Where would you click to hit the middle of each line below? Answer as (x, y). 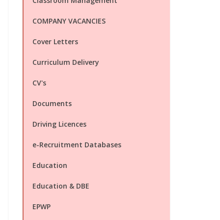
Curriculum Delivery (66, 62)
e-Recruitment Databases (77, 145)
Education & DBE (61, 186)
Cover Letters (55, 41)
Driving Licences (59, 124)
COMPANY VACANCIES (69, 21)
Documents (52, 103)
